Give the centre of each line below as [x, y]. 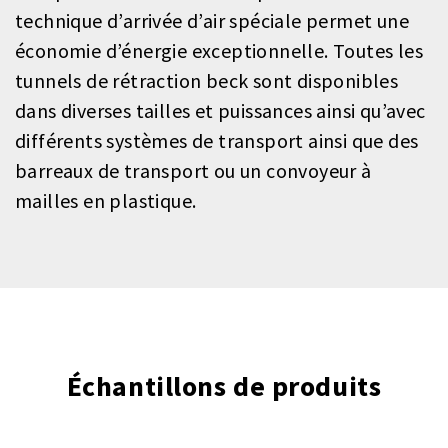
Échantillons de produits [224, 386]
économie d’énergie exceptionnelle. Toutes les [219, 51]
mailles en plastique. [106, 201]
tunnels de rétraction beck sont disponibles [207, 81]
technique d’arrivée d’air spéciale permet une [212, 21]
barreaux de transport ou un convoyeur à [193, 171]
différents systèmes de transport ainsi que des [217, 141]
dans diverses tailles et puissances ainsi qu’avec [220, 111]
